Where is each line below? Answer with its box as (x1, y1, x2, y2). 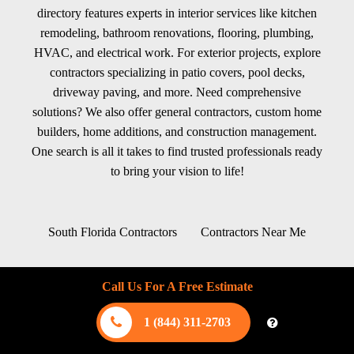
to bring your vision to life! (110, 164, 244, 178)
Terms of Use (119, 304, 187, 318)
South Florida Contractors (48, 225, 177, 239)
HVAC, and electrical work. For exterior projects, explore (33, 46, 321, 59)
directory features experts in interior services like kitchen (37, 6, 317, 20)
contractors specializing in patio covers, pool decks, (49, 66, 305, 79)
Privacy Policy (210, 304, 284, 318)
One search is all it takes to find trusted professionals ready (32, 145, 322, 158)
